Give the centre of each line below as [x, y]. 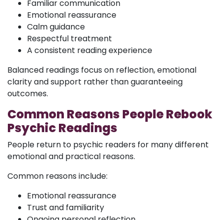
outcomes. [28, 93]
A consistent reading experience [90, 50]
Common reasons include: [57, 176]
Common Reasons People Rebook [110, 114]
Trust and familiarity [66, 207]
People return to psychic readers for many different [108, 144]
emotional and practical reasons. [71, 156]
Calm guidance [56, 27]
